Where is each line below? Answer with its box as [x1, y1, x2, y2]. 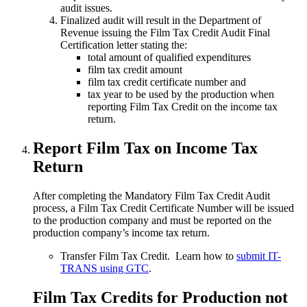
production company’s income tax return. [33, 227, 210, 239]
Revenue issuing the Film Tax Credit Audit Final [60, 27, 270, 39]
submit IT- [236, 250, 281, 262]
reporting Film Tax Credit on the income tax [88, 101, 278, 113]
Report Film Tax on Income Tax [33, 139, 258, 158]
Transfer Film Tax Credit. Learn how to [60, 250, 236, 262]
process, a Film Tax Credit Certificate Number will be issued [33, 202, 294, 214]
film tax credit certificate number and [88, 76, 246, 88]
